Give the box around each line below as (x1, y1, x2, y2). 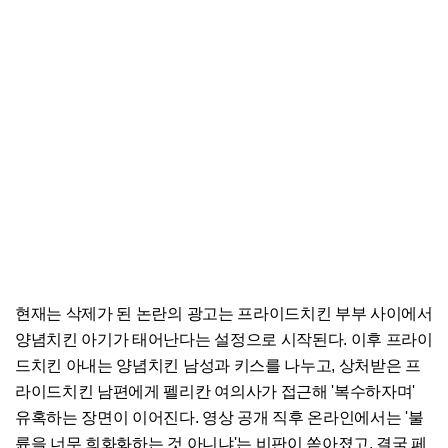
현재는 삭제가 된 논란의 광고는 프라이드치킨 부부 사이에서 (15, 304, 433, 322)
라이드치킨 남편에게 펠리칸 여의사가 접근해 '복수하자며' (15, 382, 416, 400)
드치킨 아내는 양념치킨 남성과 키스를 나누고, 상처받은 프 (15, 356, 421, 374)
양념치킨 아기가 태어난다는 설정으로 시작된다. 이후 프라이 (15, 330, 433, 348)
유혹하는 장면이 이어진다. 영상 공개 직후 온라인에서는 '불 (15, 408, 424, 426)
